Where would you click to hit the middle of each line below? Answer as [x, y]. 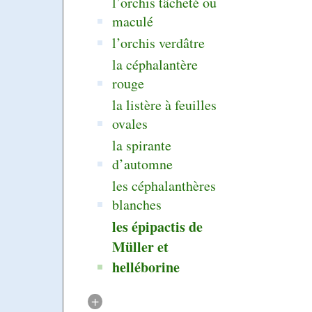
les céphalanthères [164, 186]
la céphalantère [155, 65]
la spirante [142, 146]
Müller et [141, 247]
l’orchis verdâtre [159, 43]
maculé [133, 22]
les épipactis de [158, 227]
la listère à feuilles [165, 105]
